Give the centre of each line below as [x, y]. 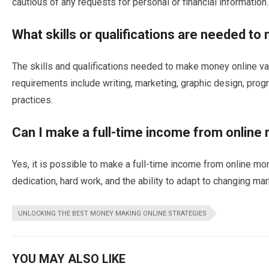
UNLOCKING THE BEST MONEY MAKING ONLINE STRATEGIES [112, 213]
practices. [32, 100]
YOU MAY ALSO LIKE [69, 259]
